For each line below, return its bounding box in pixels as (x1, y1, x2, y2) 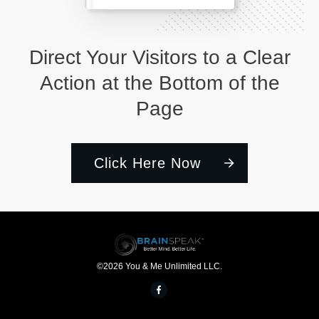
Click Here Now (93, 155, 201, 171)
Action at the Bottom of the (39, 71, 280, 94)
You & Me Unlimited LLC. (125, 261, 222, 272)
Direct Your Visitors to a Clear (28, 46, 291, 68)
